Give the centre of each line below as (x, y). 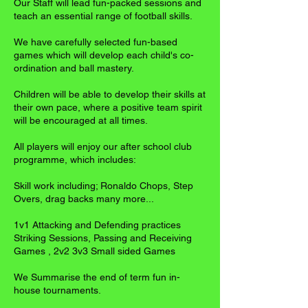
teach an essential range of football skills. (103, 15)
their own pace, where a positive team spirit (108, 107)
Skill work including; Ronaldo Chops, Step (103, 185)
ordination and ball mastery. (74, 68)
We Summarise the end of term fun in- (97, 277)
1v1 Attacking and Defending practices (97, 224)
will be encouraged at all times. (81, 120)
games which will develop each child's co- (104, 55)
